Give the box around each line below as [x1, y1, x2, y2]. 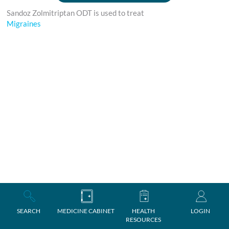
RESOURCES [125, 216, 161, 223]
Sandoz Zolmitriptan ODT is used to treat [7, 8, 148, 17]
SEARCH [17, 207, 40, 215]
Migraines [7, 19, 41, 28]
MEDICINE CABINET [57, 207, 114, 215]
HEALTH [131, 207, 155, 215]
